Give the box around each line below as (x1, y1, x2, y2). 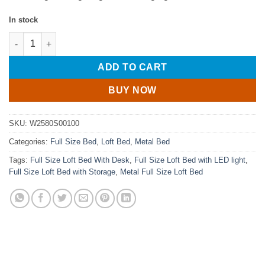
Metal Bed (135, 137, 170, 147)
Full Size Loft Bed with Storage (9, 167, 115, 177)
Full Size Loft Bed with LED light (134, 156, 245, 165)
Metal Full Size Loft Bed (120, 167, 203, 177)
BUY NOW (108, 85, 157, 96)
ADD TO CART (98, 62, 167, 73)
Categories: (9, 137, 50, 147)
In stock (9, 15, 38, 24)
